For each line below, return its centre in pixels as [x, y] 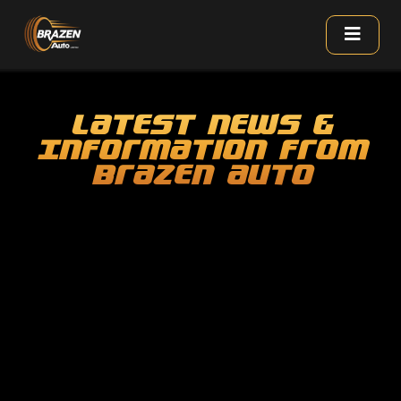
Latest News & [200, 124]
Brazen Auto [200, 175]
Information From [200, 149]
